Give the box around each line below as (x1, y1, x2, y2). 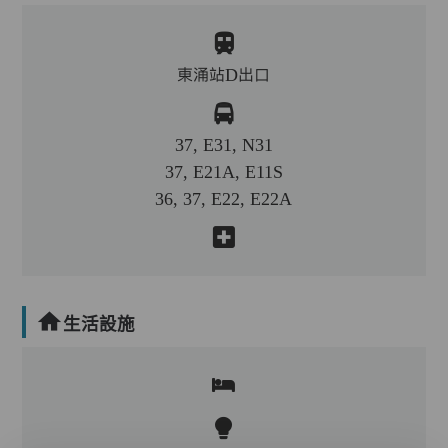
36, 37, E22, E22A (155, 188, 293, 208)
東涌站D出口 (177, 65, 271, 84)
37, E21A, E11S (164, 161, 283, 181)
